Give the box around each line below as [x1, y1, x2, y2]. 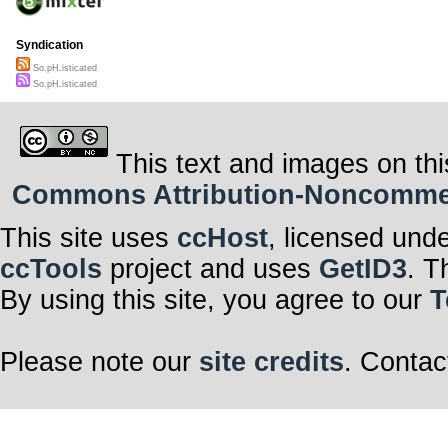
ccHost [177, 222, 268, 253]
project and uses [102, 253, 319, 284]
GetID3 [319, 253, 407, 284]
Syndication [16, 38, 83, 53]
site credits [199, 346, 344, 377]
